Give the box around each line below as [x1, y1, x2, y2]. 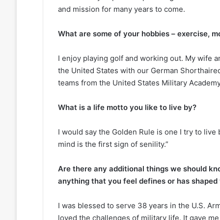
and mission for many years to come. [57, 4, 185, 14]
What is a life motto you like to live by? [57, 103, 196, 112]
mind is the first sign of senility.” [57, 139, 170, 149]
